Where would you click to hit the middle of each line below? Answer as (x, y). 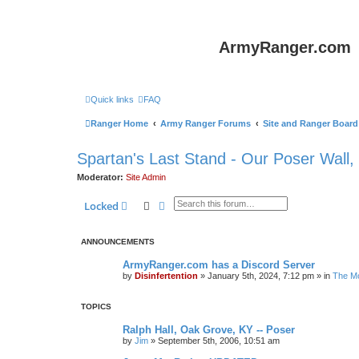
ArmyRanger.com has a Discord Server (219, 264)
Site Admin (146, 177)
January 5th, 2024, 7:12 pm (261, 275)
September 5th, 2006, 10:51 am (219, 340)
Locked (101, 206)
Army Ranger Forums (206, 123)
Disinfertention (166, 275)
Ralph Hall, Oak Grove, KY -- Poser (209, 329)
